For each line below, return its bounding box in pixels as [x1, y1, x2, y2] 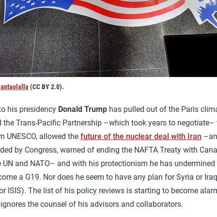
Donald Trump [58, 105, 107, 114]
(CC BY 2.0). [29, 83, 64, 91]
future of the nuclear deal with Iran [80, 132, 201, 141]
